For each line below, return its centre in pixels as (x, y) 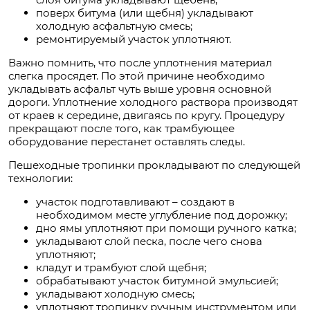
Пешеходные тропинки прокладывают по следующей (154, 165)
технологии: (40, 179)
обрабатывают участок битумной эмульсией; (157, 281)
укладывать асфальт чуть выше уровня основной (140, 89)
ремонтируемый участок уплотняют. (134, 39)
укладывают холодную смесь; (115, 294)
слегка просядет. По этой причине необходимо (137, 76)
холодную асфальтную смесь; (114, 26)
